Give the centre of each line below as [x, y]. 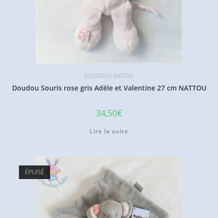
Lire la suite [109, 131]
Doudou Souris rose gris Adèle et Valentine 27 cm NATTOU [109, 88]
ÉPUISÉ [34, 172]
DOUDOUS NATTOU [109, 76]
